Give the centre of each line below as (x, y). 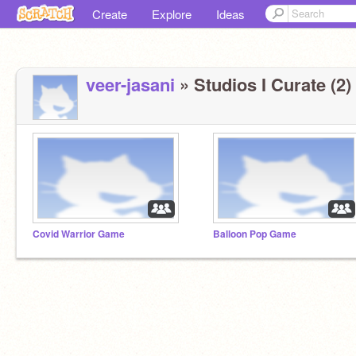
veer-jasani (130, 84)
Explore (172, 14)
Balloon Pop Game (255, 234)
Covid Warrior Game (79, 234)
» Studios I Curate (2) (263, 84)
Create (110, 14)
